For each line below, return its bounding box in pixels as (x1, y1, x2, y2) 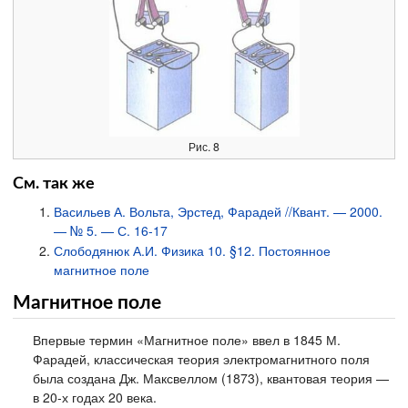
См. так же (13, 176, 95, 192)
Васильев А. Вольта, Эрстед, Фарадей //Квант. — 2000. (53, 201, 382, 220)
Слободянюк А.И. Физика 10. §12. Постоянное (53, 240, 331, 260)
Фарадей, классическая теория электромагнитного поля (33, 350, 371, 368)
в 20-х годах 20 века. (33, 388, 158, 406)
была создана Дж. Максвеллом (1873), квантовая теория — (33, 369, 390, 387)
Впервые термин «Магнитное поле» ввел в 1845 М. (33, 331, 342, 349)
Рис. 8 (189, 138, 219, 156)
